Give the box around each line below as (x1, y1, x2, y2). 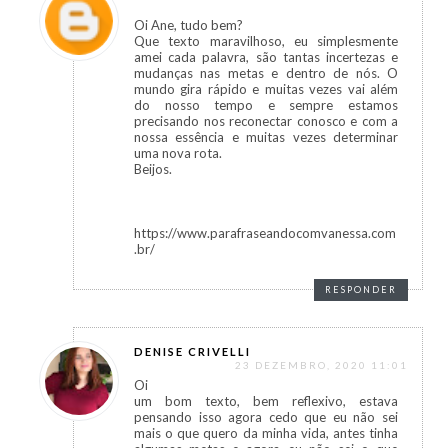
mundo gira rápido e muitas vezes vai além (134, 81, 398, 98)
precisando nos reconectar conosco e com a (134, 113, 398, 130)
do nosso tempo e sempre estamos (134, 97, 398, 114)
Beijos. (134, 161, 172, 178)
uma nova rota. (134, 145, 222, 162)
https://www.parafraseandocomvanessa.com (134, 225, 396, 242)
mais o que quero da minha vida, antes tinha (134, 425, 398, 442)
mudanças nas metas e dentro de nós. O (134, 65, 398, 82)
